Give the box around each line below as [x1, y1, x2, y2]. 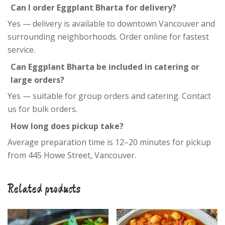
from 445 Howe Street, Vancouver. [8, 149, 136, 161]
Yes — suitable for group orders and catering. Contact [8, 90, 211, 101]
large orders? [11, 74, 64, 85]
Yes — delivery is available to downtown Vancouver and [8, 18, 215, 29]
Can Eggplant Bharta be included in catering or [11, 61, 199, 72]
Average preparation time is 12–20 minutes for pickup [8, 136, 211, 148]
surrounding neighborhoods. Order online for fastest [8, 31, 209, 42]
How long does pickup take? [11, 120, 124, 132]
